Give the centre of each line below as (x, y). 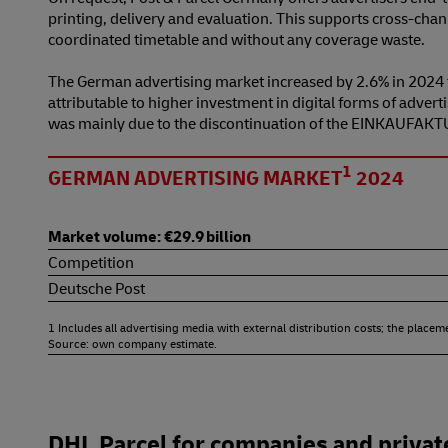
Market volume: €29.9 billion (149, 235)
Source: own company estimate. (132, 343)
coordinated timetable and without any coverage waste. (236, 38)
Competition (91, 261)
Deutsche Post (96, 287)
